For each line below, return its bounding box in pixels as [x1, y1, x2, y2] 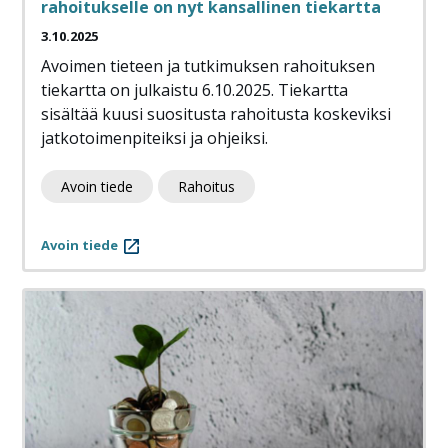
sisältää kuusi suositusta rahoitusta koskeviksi [41, 103, 391, 126]
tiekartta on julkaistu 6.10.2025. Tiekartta [41, 79, 348, 102]
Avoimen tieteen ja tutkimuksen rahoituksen [41, 55, 375, 78]
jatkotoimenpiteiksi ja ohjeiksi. [41, 127, 272, 150]
